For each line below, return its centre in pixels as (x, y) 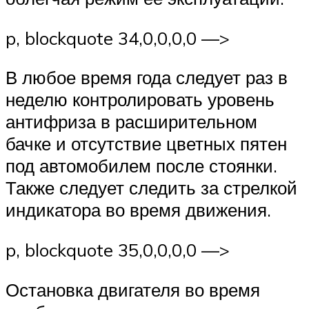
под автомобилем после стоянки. (141, 166)
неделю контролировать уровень (140, 100)
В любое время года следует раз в (147, 78)
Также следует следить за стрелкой (151, 188)
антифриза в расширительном (131, 122)
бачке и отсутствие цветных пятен (146, 144)
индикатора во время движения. (138, 210)
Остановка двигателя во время (133, 289)
